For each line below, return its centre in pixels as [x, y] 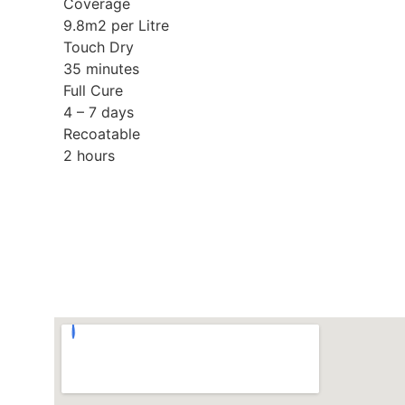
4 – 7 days [99, 113]
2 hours [89, 156]
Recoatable [102, 134]
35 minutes [101, 69]
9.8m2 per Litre [116, 26]
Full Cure [93, 91]
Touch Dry [99, 47]
